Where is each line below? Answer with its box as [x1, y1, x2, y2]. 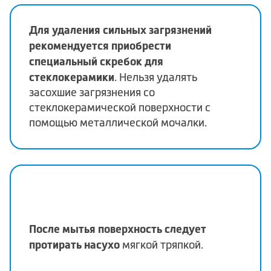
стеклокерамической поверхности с [29, 102, 211, 114]
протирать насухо [29, 238, 120, 251]
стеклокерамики [29, 71, 114, 84]
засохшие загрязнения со [29, 87, 155, 99]
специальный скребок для [29, 55, 163, 68]
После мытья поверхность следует [29, 222, 206, 235]
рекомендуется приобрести [29, 39, 171, 53]
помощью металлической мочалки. [29, 117, 207, 129]
